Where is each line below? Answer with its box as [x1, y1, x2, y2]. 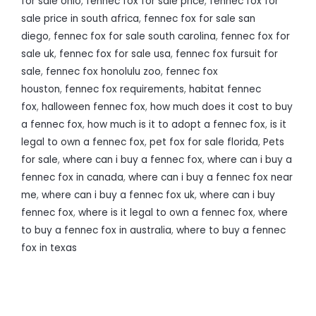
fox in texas [21, 241, 77, 255]
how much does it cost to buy [150, 100, 293, 114]
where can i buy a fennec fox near [128, 171, 293, 185]
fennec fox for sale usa [59, 47, 171, 61]
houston [21, 83, 60, 97]
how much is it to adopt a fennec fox [87, 118, 265, 132]
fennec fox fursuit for [176, 47, 278, 61]
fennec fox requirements [65, 83, 184, 97]
